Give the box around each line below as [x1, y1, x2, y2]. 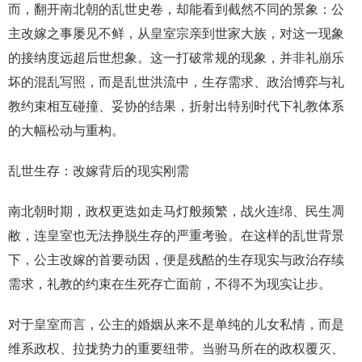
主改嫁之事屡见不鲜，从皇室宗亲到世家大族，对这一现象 [8, 27, 344, 40]
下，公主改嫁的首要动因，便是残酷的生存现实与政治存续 [8, 253, 344, 267]
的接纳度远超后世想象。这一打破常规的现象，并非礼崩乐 [8, 51, 344, 65]
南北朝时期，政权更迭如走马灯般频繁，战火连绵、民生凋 [8, 204, 344, 218]
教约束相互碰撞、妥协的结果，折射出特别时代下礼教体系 [8, 99, 344, 113]
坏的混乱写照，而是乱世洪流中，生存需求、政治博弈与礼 [8, 75, 344, 89]
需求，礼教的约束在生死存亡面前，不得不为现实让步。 [8, 277, 331, 291]
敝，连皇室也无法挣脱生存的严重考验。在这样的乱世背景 [8, 229, 344, 242]
